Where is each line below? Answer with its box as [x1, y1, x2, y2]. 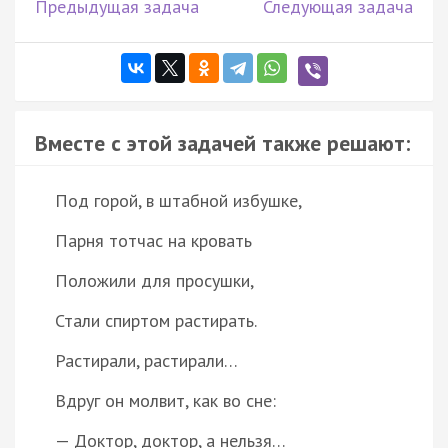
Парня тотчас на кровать [55, 228, 252, 252]
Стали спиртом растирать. [55, 308, 257, 332]
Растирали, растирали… [55, 348, 238, 372]
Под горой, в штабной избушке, [55, 188, 302, 212]
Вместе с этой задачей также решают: [35, 128, 410, 157]
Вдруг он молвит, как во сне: [55, 388, 276, 412]
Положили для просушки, [55, 268, 254, 292]
